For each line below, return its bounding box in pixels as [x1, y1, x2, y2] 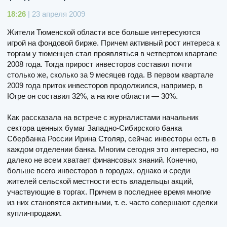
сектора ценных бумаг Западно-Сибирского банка [7, 123, 182, 132]
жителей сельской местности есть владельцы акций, [7, 176, 194, 185]
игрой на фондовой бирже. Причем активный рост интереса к [7, 38, 220, 47]
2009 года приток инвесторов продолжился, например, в [7, 81, 203, 90]
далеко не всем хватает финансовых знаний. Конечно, [7, 155, 198, 164]
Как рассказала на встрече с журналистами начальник [7, 112, 199, 122]
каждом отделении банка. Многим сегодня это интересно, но [7, 144, 218, 154]
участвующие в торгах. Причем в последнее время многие [7, 187, 211, 196]
